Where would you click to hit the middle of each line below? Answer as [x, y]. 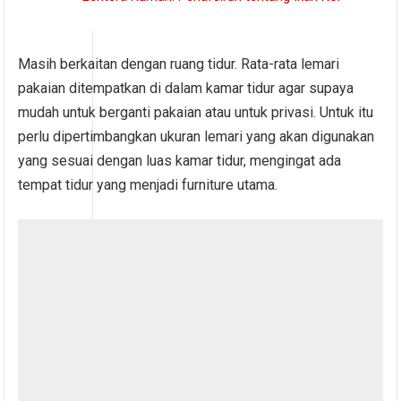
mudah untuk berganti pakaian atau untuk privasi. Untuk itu [196, 112]
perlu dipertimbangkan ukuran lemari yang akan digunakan [196, 136]
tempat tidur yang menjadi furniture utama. [148, 184]
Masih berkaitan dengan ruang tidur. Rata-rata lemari [179, 64]
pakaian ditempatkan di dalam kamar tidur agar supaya [186, 88]
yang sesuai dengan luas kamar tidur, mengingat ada [180, 160]
